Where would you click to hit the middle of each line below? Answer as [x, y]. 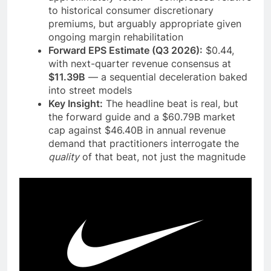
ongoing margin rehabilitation [116, 37]
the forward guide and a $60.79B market [142, 117]
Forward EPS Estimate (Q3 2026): [126, 51]
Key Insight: [76, 104]
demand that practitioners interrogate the [144, 144]
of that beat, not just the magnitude [162, 157]
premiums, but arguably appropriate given [145, 24]
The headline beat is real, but [171, 104]
